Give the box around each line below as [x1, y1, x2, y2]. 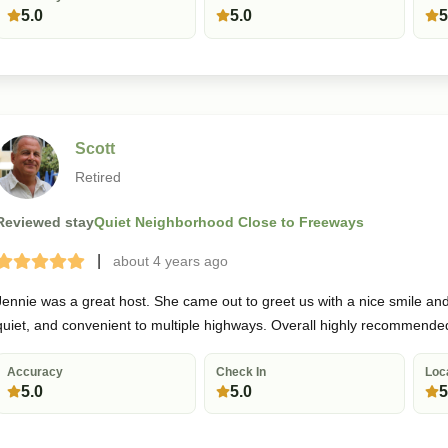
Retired [75, 168, 121, 185]
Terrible [2, 255, 56, 273]
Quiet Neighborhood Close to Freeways [94, 214, 364, 231]
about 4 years [113, 252, 200, 269]
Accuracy [7, 364, 64, 379]
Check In [216, 364, 267, 379]
